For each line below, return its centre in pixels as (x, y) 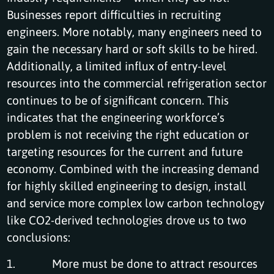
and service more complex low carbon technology (136, 202)
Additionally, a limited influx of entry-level (117, 65)
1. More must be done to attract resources (132, 263)
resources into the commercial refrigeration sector (137, 83)
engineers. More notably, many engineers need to (135, 31)
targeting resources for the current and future (125, 151)
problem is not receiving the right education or (128, 134)
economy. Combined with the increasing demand (133, 168)
